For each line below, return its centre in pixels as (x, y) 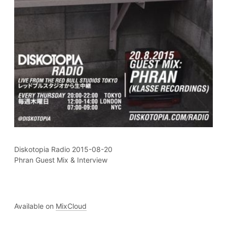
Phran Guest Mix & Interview (61, 160)
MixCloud (71, 206)
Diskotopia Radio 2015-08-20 (63, 149)
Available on (35, 206)
